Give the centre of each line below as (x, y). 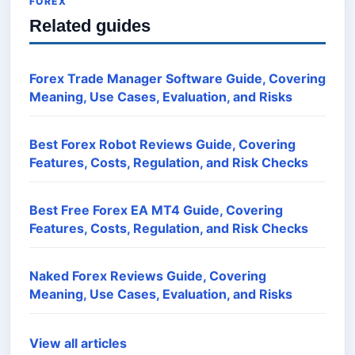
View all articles (78, 343)
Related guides (90, 26)
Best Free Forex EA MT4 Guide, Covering (156, 210)
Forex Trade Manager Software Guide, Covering (177, 78)
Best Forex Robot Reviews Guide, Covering (162, 144)
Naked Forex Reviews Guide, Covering (148, 275)
